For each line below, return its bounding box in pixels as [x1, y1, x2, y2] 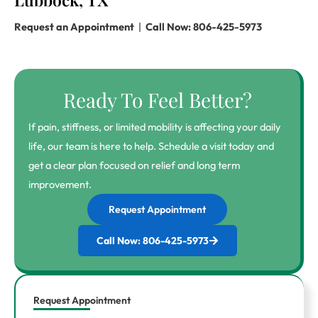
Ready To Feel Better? [62, 86, 252, 113]
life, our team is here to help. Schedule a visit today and [28, 138, 274, 153]
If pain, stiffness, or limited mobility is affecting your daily [28, 119, 281, 133]
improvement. [28, 177, 92, 191]
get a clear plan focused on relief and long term [28, 158, 240, 172]
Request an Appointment [14, 19, 134, 33]
